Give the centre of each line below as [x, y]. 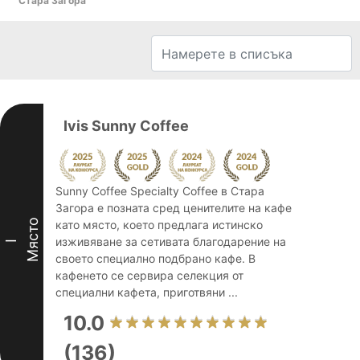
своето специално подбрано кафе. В [155, 258]
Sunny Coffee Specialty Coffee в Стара [160, 191]
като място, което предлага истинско [159, 225]
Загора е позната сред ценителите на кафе [174, 208]
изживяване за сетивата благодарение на [171, 241]
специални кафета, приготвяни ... [147, 292]
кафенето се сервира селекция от [149, 275]
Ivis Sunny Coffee [126, 126]
